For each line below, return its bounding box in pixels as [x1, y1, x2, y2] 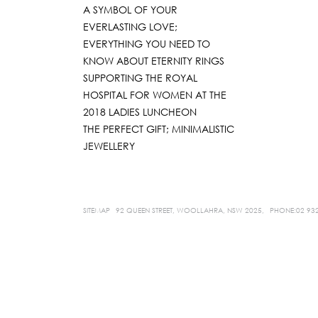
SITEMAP [83, 206, 110, 214]
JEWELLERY [83, 140, 135, 152]
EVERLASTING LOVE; [83, 21, 177, 33]
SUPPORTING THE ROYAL [83, 72, 197, 84]
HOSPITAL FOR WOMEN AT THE [83, 89, 226, 101]
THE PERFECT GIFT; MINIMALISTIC [83, 123, 234, 135]
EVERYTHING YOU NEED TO [83, 38, 210, 50]
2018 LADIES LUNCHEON [83, 106, 197, 118]
